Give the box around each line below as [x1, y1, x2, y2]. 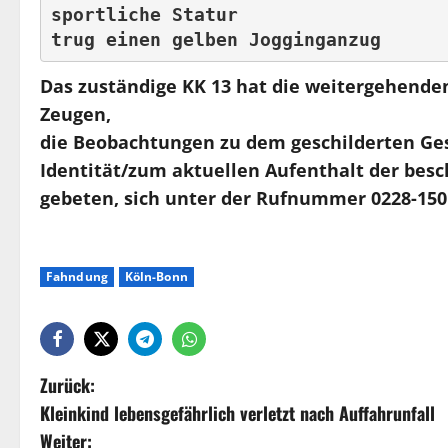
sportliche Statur [50, 3, 249, 25]
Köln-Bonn [124, 268, 188, 286]
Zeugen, [40, 102, 111, 127]
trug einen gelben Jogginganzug [50, 28, 381, 50]
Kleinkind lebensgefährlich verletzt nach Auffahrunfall [40, 400, 435, 427]
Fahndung [46, 268, 108, 286]
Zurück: [40, 372, 95, 399]
